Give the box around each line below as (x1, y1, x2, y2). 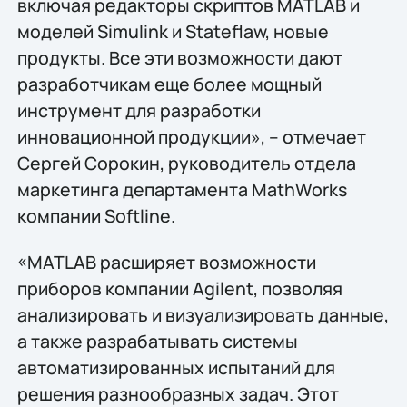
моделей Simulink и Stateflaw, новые (16, 18, 329, 44)
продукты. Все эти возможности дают (16, 45, 342, 70)
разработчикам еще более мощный (16, 71, 322, 96)
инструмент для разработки (16, 97, 261, 123)
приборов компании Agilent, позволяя (16, 275, 342, 301)
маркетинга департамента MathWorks (16, 176, 347, 202)
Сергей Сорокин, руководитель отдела (16, 150, 356, 175)
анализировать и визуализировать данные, (16, 302, 389, 327)
